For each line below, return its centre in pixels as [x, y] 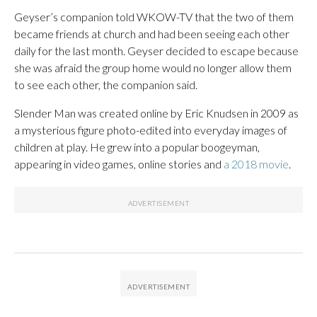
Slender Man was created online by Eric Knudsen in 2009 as [156, 113]
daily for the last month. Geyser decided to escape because [156, 51]
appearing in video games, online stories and [119, 164]
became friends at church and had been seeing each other [152, 34]
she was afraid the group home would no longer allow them [153, 68]
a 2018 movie [256, 164]
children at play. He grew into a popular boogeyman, [137, 147]
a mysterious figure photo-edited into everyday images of [151, 130]
